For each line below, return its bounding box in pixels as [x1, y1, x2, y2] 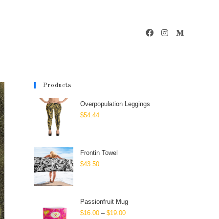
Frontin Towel [80, 149, 118, 156]
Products [43, 82, 72, 88]
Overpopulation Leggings [80, 100, 150, 108]
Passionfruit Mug [80, 198, 128, 205]
